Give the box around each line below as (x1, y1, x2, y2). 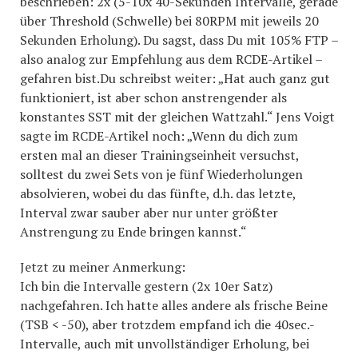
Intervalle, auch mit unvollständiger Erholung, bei (20, 335, 309, 352)
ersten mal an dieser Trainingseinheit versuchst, (20, 146, 299, 164)
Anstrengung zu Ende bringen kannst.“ (20, 223, 247, 241)
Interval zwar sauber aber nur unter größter (20, 204, 278, 221)
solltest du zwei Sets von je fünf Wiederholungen (20, 165, 303, 183)
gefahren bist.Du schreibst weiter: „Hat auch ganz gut (20, 70, 330, 87)
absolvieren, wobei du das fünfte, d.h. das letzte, (20, 185, 296, 202)
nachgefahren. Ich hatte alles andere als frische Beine (20, 296, 328, 314)
